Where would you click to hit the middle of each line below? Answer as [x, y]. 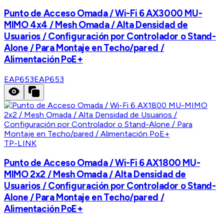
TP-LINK [20, 143]
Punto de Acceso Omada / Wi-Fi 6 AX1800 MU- [102, 163]
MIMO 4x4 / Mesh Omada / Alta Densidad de [96, 24]
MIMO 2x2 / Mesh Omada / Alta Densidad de [95, 174]
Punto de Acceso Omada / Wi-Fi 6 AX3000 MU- [103, 13]
